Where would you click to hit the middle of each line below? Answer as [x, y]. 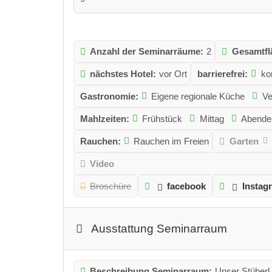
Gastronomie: [109, 96]
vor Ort [173, 73]
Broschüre [111, 186]
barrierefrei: [223, 73]
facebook [187, 186]
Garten [244, 141]
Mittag [212, 118]
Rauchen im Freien [172, 141]
